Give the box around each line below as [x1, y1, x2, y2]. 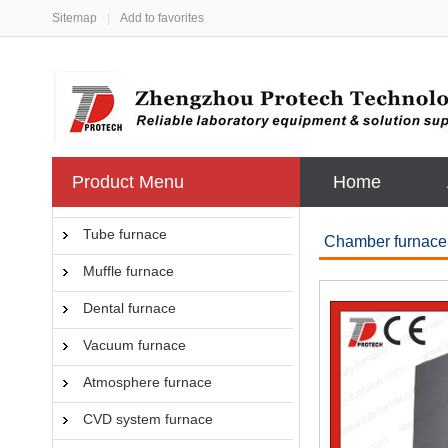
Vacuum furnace [83, 337, 186, 353]
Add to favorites [120, 11, 204, 25]
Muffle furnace [83, 263, 174, 279]
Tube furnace [83, 226, 167, 242]
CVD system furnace [83, 411, 213, 427]
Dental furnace [83, 300, 176, 316]
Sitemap [52, 11, 97, 25]
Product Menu [72, 172, 184, 192]
